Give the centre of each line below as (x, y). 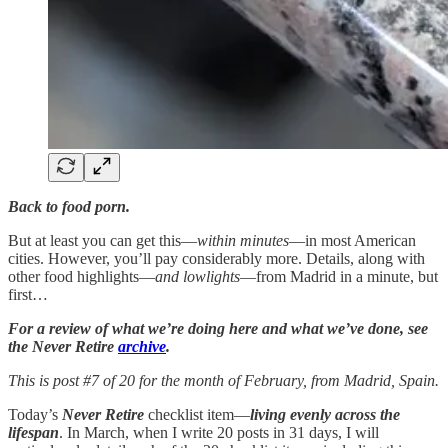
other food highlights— (81, 276)
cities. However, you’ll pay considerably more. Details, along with (216, 258)
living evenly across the (325, 414)
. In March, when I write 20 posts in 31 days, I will (219, 432)
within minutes (243, 240)
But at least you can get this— (102, 240)
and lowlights (197, 276)
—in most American (352, 240)
